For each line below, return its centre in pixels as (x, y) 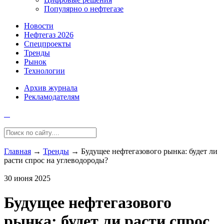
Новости (39, 26)
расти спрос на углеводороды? (57, 160)
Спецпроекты (47, 44)
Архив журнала (51, 88)
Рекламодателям (52, 97)
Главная (17, 151)
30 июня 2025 (27, 178)
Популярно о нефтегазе (84, 9)
